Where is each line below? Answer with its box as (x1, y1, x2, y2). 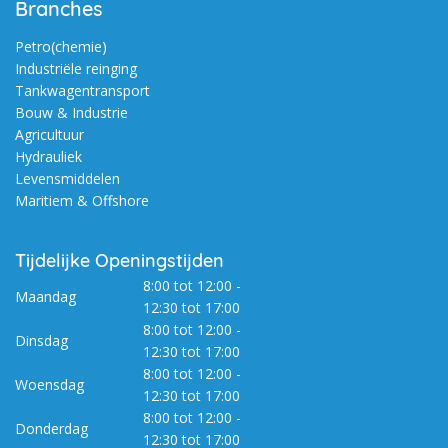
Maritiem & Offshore (15, 191, 149, 211)
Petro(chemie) (15, 37, 107, 57)
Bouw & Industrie (15, 103, 128, 123)
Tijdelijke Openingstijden (15, 249, 224, 273)
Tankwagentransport (15, 81, 150, 101)
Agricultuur (15, 125, 84, 145)
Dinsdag (15, 331, 68, 351)
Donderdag (15, 419, 88, 439)
